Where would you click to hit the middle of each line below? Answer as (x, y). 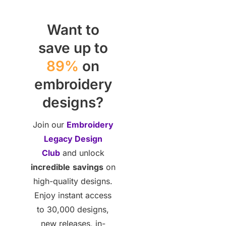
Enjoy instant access (73, 195)
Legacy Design (73, 138)
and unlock (82, 153)
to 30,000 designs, (73, 209)
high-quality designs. (73, 181)
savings (88, 167)
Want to (73, 30)
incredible (50, 167)
